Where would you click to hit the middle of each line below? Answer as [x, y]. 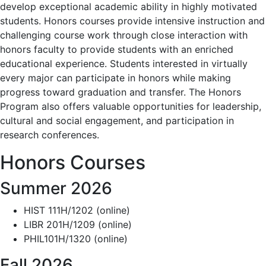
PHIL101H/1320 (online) [76, 239]
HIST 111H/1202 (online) [77, 210]
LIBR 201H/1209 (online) [78, 225]
